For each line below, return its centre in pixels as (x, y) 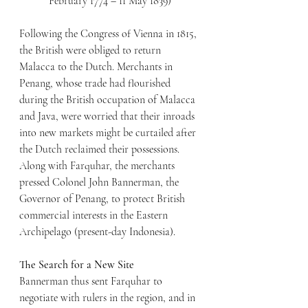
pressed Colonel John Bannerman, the (100, 183)
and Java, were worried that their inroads (108, 117)
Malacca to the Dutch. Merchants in (97, 67)
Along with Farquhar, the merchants (98, 166)
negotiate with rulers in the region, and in (109, 298)
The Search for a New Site (77, 265)
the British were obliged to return (91, 51)
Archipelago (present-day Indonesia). (97, 232)
